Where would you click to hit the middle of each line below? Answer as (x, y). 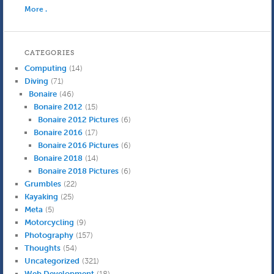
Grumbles (43, 184)
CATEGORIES (50, 53)
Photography (49, 235)
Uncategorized (52, 261)
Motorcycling (49, 223)
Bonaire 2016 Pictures (79, 146)
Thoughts (42, 248)
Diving (36, 81)
